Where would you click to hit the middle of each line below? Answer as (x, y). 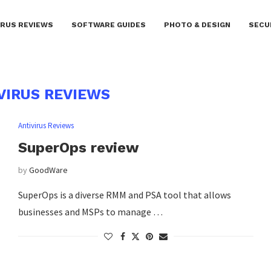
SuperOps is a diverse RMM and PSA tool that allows (124, 195)
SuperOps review (78, 148)
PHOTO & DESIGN (197, 25)
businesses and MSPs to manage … (90, 212)
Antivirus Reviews (46, 126)
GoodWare (48, 170)
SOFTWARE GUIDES (109, 25)
